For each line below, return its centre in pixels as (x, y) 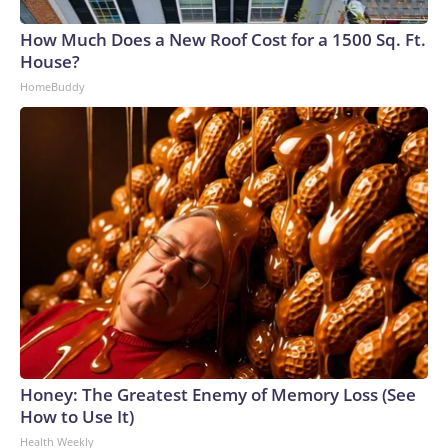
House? (50, 61)
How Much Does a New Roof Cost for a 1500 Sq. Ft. (223, 39)
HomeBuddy (52, 86)
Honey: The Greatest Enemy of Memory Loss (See (218, 394)
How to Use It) (77, 416)
